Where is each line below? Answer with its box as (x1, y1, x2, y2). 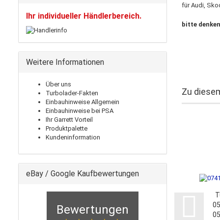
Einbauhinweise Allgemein (46, 98, 119, 106)
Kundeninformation (46, 134, 100, 141)
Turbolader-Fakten (46, 89, 98, 97)
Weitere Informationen (26, 57, 104, 67)
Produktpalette (46, 125, 87, 132)
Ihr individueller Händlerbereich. (26, 11, 141, 21)
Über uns (46, 81, 71, 88)
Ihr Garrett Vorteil (46, 116, 93, 123)
